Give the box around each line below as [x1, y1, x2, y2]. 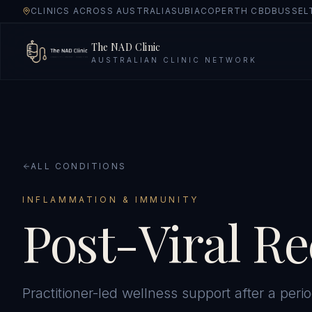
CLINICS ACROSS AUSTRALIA [31, 6, 171, 16]
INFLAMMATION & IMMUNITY [22, 194, 199, 205]
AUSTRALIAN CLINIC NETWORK [91, 55, 257, 64]
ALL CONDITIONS [31, 161, 127, 171]
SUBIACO [171, 6, 216, 16]
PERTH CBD [215, 6, 272, 16]
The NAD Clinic [91, 40, 161, 54]
